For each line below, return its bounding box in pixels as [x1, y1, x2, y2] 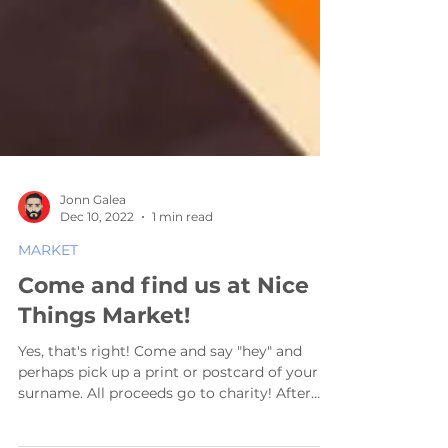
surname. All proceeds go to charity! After [18, 420, 311, 438]
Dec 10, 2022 [60, 245, 134, 260]
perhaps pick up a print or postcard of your [18, 399, 318, 417]
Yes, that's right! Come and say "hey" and [18, 378, 302, 396]
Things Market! [18, 338, 190, 365]
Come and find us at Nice [18, 308, 309, 335]
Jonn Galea [60, 228, 126, 243]
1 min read [152, 245, 213, 260]
